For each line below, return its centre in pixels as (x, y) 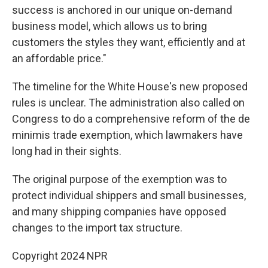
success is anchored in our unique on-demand (122, 10)
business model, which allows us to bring (109, 26)
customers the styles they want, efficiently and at (129, 42)
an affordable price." (59, 58)
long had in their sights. (67, 151)
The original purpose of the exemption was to (119, 179)
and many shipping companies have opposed (119, 211)
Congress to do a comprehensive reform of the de (131, 119)
